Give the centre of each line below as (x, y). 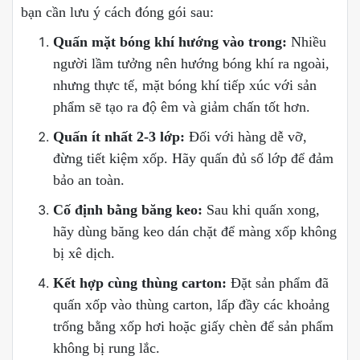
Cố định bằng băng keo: (128, 210)
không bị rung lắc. (106, 348)
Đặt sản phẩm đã (278, 283)
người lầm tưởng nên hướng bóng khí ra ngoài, (191, 64)
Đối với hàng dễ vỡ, (246, 137)
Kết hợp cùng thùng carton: (140, 283)
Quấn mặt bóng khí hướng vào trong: (170, 42)
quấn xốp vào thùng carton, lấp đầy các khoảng (191, 305)
